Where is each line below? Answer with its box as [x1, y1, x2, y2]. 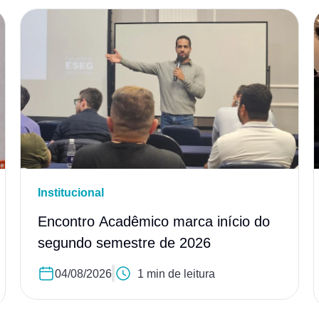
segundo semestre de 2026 [38, 235, 211, 251]
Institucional [38, 187, 104, 199]
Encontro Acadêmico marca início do [38, 214, 270, 230]
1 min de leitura [137, 267, 215, 280]
